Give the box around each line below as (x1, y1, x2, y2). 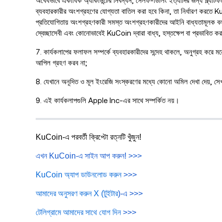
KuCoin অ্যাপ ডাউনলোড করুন (36, 170, 121, 179)
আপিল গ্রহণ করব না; (36, 58, 87, 67)
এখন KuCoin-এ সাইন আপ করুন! (36, 151, 126, 160)
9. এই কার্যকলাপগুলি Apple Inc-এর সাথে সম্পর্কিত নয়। (36, 96, 179, 105)
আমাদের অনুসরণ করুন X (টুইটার (36, 189, 118, 198)
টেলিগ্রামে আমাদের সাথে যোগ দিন (36, 208, 121, 217)
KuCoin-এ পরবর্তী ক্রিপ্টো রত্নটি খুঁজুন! (36, 132, 141, 141)
